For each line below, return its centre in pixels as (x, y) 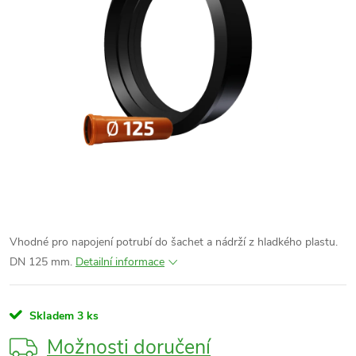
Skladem (52, 316)
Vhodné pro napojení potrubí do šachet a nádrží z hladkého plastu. (174, 242)
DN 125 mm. (41, 262)
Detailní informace (120, 262)
